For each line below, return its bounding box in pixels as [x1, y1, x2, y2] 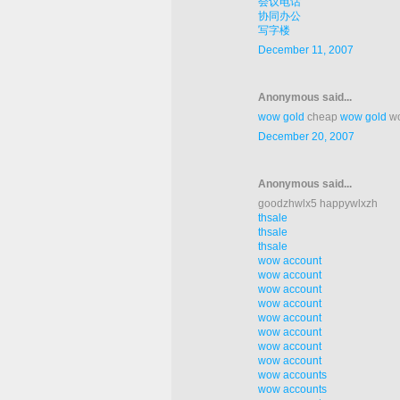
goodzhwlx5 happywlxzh [258, 197, 378, 211]
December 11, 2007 [258, 44, 354, 57]
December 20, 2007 [258, 130, 354, 144]
